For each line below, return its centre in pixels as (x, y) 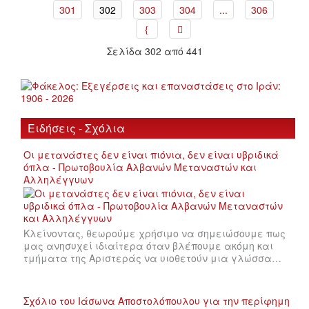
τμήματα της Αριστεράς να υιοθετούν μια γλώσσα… (152, 258)
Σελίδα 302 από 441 (154, 51)
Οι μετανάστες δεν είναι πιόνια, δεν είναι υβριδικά (151, 154)
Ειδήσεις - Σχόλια (76, 128)
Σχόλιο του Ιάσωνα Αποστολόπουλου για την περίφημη (157, 300)
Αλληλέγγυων (58, 179)
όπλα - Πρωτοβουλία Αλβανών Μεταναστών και (140, 167)
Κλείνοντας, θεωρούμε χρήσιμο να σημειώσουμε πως (154, 233)
